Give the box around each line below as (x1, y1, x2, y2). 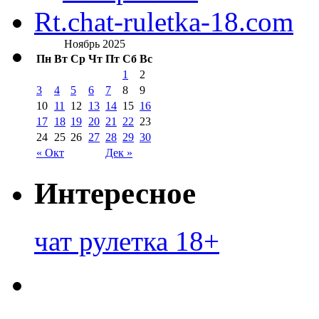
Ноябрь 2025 (63, 37, 125, 50)
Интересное (34, 176, 196, 210)
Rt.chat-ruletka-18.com (34, 6, 293, 37)
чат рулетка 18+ (34, 225, 219, 256)
